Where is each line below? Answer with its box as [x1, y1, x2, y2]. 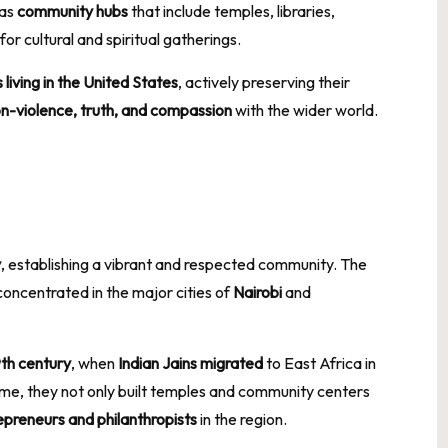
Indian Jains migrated [118, 352, 263, 373]
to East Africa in [263, 352, 376, 373]
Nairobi [233, 281, 282, 302]
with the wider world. [232, 99, 378, 120]
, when [71, 352, 118, 373]
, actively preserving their [178, 71, 350, 92]
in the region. [197, 408, 287, 429]
